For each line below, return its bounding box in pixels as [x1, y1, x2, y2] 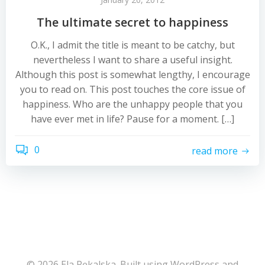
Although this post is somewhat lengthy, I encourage [15, 68, 250, 81]
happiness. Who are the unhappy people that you [22, 98, 243, 111]
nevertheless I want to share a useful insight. [33, 53, 232, 66]
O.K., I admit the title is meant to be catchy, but [30, 38, 235, 51]
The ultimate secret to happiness [37, 14, 228, 30]
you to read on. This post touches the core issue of [20, 83, 245, 96]
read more [192, 144, 238, 157]
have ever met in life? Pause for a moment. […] [31, 112, 234, 125]
